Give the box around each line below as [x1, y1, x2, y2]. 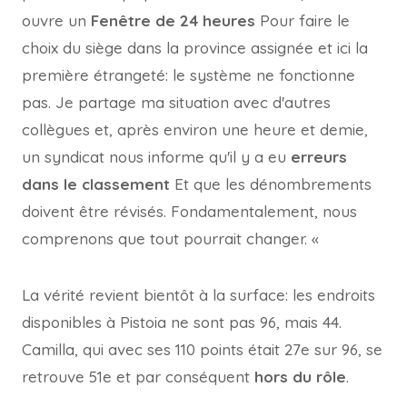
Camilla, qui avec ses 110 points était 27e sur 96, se [22, 340, 382, 359]
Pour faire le [255, 11, 350, 30]
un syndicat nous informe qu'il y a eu [22, 147, 286, 166]
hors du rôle [254, 367, 346, 386]
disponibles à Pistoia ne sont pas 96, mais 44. [22, 313, 342, 332]
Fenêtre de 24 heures [86, 11, 255, 30]
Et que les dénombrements [170, 174, 372, 194]
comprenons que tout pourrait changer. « [22, 229, 323, 248]
